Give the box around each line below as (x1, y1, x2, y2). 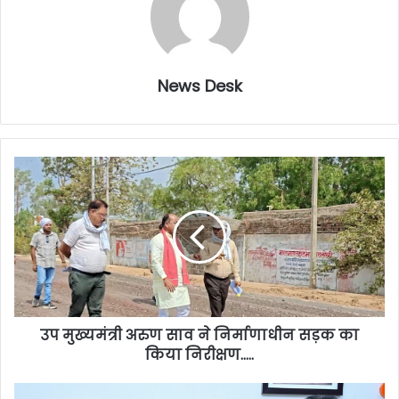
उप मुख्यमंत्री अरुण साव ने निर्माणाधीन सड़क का (40, 325, 359, 346)
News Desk (157, 75, 242, 98)
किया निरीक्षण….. (145, 345, 254, 366)
